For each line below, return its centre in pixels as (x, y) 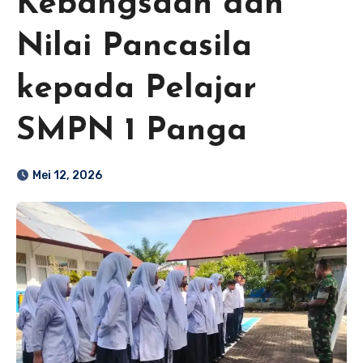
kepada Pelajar (137, 90)
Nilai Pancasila (134, 47)
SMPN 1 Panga (132, 132)
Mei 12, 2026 (67, 176)
